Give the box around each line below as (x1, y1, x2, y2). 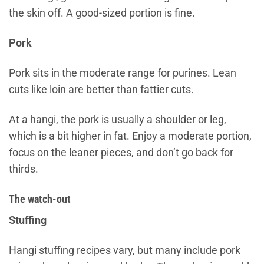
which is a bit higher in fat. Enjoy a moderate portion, (9, 130, 252, 142)
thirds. (9, 163, 38, 175)
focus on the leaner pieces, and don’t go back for (9, 146, 233, 159)
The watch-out (9, 193, 71, 205)
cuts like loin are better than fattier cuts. (9, 83, 194, 95)
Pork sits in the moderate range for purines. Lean (9, 67, 236, 79)
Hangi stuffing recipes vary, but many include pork (9, 245, 240, 257)
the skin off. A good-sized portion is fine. (9, 7, 195, 19)
